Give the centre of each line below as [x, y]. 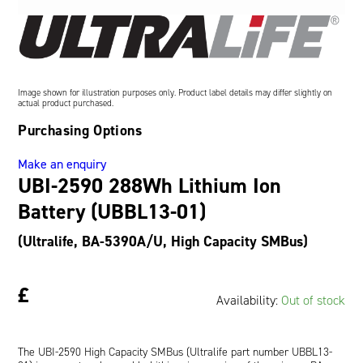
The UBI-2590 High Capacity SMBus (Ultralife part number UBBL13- [175, 352]
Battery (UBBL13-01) [112, 211]
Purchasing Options [80, 130]
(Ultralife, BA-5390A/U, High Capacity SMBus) [163, 241]
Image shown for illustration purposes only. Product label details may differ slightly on [175, 92]
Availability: [248, 300]
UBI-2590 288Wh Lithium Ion [150, 185]
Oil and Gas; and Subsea [140, 17]
